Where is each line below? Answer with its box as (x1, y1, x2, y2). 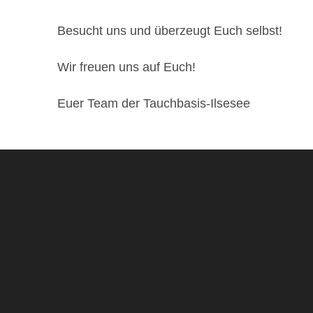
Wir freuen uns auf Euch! (57, 59, 196, 74)
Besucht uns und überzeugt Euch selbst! (57, 23, 282, 38)
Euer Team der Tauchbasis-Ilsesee (57, 96, 250, 110)
